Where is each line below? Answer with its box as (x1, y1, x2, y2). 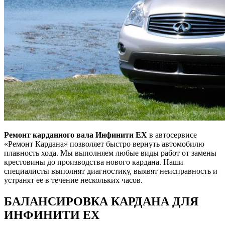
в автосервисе (147, 130, 197, 139)
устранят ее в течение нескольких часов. (4, 175, 143, 184)
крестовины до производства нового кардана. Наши (4, 157, 183, 166)
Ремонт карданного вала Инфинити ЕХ (4, 130, 147, 139)
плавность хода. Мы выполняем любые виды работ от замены (4, 148, 216, 157)
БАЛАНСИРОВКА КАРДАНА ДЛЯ (4, 194, 198, 208)
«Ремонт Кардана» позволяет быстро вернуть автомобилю (4, 139, 204, 148)
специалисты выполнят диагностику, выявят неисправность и (4, 166, 217, 175)
